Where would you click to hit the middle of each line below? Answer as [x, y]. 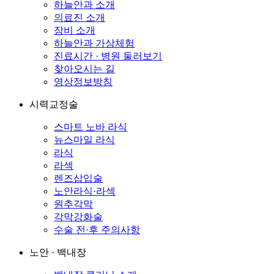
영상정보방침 [83, 82]
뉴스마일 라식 [84, 140]
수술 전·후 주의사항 [97, 230]
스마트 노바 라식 [91, 127]
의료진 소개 [80, 18]
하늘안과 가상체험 [94, 43]
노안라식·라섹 [85, 191]
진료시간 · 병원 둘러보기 [108, 56]
